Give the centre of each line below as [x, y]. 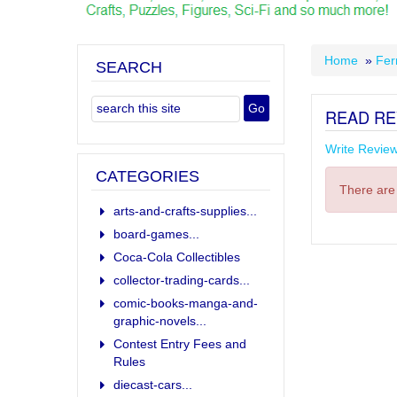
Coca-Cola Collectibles [177, 257]
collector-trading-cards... [182, 280]
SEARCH [129, 67]
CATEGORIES [148, 176]
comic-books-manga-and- [186, 303]
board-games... [156, 234]
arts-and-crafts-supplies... [185, 210]
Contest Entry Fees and [180, 343]
